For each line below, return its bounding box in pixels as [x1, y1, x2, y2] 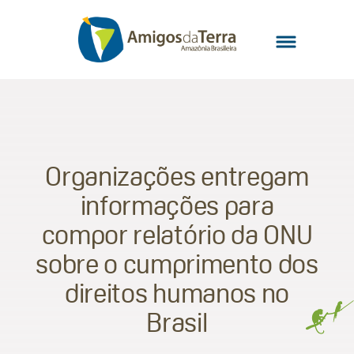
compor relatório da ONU [41, 217, 313, 252]
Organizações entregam [45, 159, 309, 194]
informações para [80, 188, 274, 223]
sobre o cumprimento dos [36, 247, 318, 281]
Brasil [146, 305, 208, 340]
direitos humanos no [65, 276, 289, 311]
